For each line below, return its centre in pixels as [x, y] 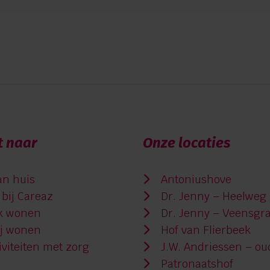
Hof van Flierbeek [204, 230]
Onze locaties [186, 143]
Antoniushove [194, 180]
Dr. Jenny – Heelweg [212, 196]
